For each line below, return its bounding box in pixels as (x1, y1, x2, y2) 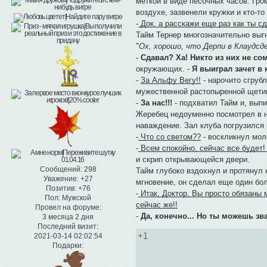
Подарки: (52, 241, 83, 250)
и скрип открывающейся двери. (136, 155, 250, 164)
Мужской (60, 194, 91, 203)
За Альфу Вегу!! (141, 76, 201, 85)
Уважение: (43, 175, 79, 184)
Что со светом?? (138, 132, 201, 142)
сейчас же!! (136, 200, 178, 210)
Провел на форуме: (35, 203, 101, 212)
